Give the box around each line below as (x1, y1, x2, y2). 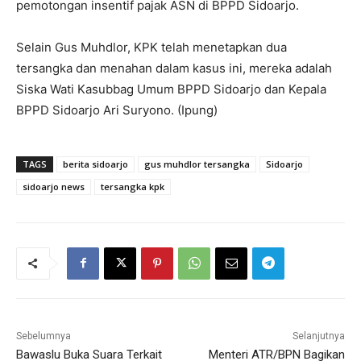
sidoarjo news (23, 180, 85, 193)
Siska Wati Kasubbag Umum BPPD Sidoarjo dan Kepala (16, 81, 326, 97)
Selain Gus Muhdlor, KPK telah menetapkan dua (16, 39, 287, 55)
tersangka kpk (101, 180, 164, 193)
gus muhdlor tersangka (144, 157, 250, 170)
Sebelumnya (16, 330, 71, 342)
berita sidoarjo (63, 157, 128, 170)
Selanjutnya (292, 330, 345, 342)
